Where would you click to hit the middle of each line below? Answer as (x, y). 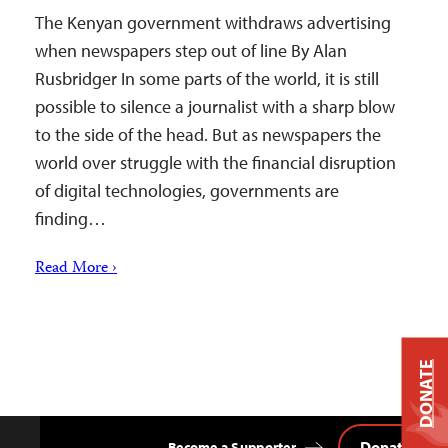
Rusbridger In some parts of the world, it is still (207, 78)
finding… (70, 218)
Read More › (76, 269)
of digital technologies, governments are (187, 190)
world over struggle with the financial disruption (215, 162)
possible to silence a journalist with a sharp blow (215, 106)
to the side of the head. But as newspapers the (208, 134)
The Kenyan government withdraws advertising (213, 22)
